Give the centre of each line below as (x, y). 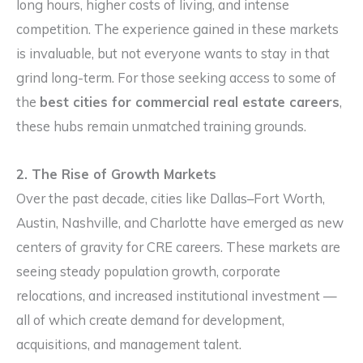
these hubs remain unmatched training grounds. (161, 127)
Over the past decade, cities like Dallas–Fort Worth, (171, 199)
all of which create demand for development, (150, 320)
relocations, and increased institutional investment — (177, 296)
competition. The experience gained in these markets (177, 30)
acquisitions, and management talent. (129, 345)
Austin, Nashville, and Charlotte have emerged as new (180, 223)
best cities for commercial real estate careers (190, 102)
